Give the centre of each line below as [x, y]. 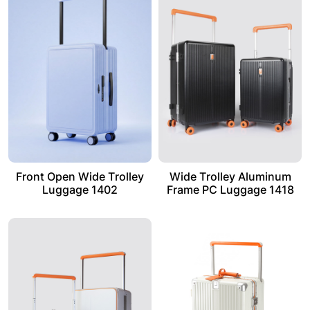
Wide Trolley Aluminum [230, 176]
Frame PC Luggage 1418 [230, 189]
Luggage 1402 [80, 189]
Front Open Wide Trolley [80, 176]
